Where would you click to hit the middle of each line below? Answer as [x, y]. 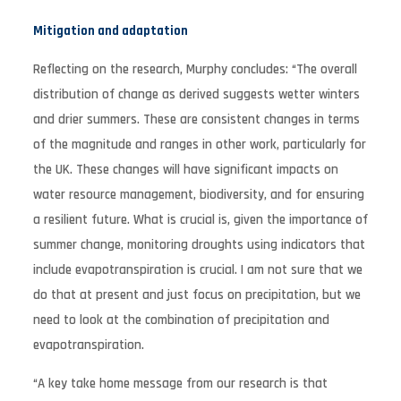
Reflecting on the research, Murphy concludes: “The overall [195, 69]
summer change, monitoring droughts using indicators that [199, 244]
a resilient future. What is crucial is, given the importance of [200, 219]
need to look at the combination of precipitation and [181, 320]
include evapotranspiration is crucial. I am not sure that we [197, 269]
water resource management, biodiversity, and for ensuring [198, 194]
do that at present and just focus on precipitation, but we [196, 294]
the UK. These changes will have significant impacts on [185, 169]
